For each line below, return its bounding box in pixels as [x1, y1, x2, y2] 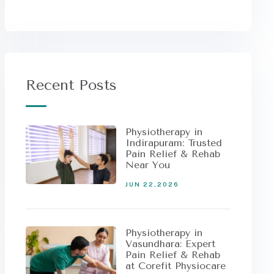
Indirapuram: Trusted [125, 137, 222, 149]
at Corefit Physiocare [125, 260, 226, 272]
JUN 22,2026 [125, 180, 179, 188]
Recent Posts [25, 76, 117, 94]
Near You [125, 159, 170, 171]
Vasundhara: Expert [125, 238, 215, 250]
